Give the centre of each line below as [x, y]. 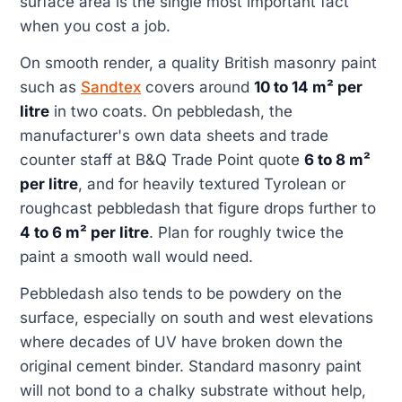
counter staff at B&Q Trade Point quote [162, 160]
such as [50, 87]
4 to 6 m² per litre [84, 232]
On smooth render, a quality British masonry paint [198, 63]
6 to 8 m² [337, 160]
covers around [197, 87]
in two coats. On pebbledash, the [171, 111]
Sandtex [111, 87]
